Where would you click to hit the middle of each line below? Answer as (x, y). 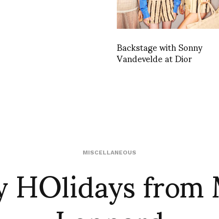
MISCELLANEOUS (109, 152)
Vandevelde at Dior (154, 58)
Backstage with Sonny (160, 46)
